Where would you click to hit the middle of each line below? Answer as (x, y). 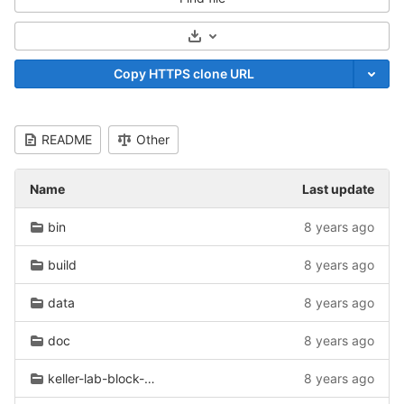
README (67, 139)
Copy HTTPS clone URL (184, 73)
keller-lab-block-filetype (96, 378)
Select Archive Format (267, 41)
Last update (338, 189)
